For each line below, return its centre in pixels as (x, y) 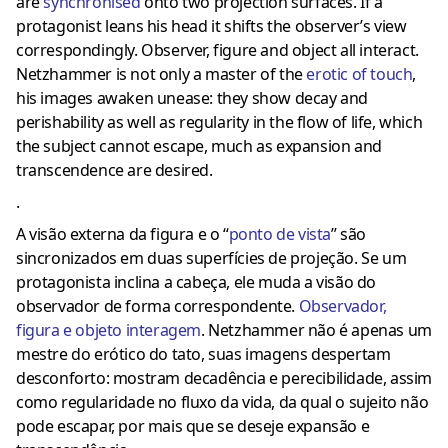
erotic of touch (359, 74)
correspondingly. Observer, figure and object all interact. (217, 50)
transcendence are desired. (114, 170)
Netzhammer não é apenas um (320, 330)
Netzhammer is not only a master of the (161, 74)
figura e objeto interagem (109, 330)
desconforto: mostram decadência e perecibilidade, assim (224, 378)
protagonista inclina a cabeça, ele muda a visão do (196, 282)
